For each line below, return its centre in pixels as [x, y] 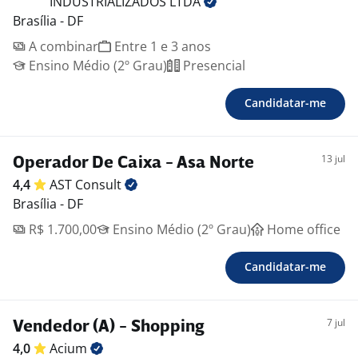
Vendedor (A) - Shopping [109, 327]
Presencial [213, 66]
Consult [100, 185]
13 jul [333, 159]
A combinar [62, 46]
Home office [302, 229]
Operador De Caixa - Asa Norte [133, 163]
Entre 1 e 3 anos [161, 46]
